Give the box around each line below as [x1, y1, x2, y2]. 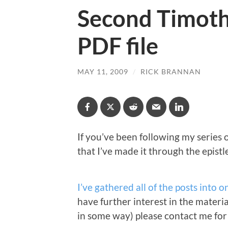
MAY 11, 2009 [77, 67, 128, 76]
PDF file [77, 32, 158, 60]
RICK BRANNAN [140, 67, 201, 76]
